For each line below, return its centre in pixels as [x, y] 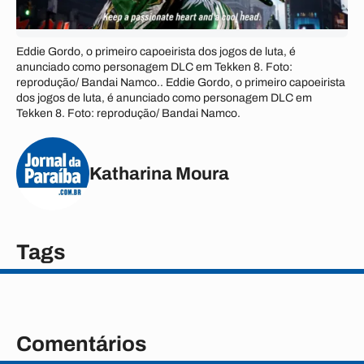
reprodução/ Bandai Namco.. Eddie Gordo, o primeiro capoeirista [181, 82]
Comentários [81, 344]
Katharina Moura [159, 173]
